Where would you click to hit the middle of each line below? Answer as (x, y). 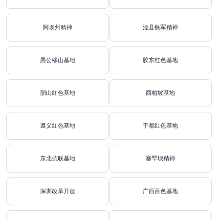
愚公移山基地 (57, 60)
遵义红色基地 (57, 126)
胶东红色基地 (161, 60)
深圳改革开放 (57, 191)
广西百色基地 (161, 191)
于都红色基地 (161, 126)
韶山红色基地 (57, 93)
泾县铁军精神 (161, 27)
